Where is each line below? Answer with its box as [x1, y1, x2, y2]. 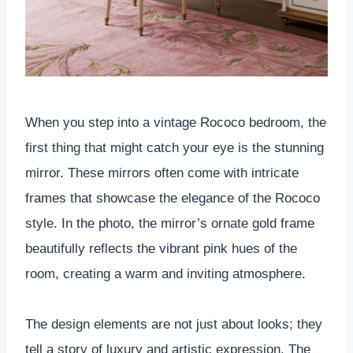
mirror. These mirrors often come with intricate [25, 165, 299, 180]
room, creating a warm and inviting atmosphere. [25, 266, 306, 281]
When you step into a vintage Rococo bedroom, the [25, 114, 326, 130]
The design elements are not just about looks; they [25, 316, 322, 332]
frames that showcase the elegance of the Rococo [25, 190, 320, 206]
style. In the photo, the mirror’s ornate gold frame [25, 215, 314, 231]
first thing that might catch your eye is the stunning [25, 139, 324, 155]
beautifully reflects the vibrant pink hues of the [25, 240, 297, 256]
